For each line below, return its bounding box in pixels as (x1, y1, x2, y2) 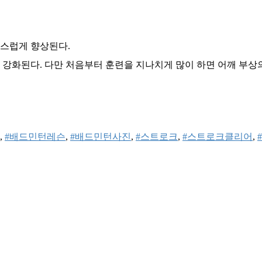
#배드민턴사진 (70, 132, 131, 142)
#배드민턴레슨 (5, 132, 65, 142)
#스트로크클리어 (182, 132, 253, 142)
